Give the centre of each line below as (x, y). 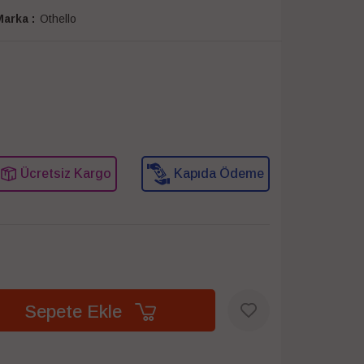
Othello (58, 19)
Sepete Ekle (75, 311)
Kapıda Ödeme (219, 173)
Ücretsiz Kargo (65, 173)
